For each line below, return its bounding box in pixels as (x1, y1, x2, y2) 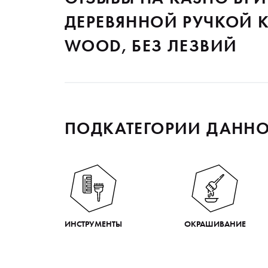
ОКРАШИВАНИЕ (184, 218, 246, 229)
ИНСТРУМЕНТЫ (65, 218, 122, 229)
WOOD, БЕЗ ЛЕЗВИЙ (65, 35, 237, 56)
